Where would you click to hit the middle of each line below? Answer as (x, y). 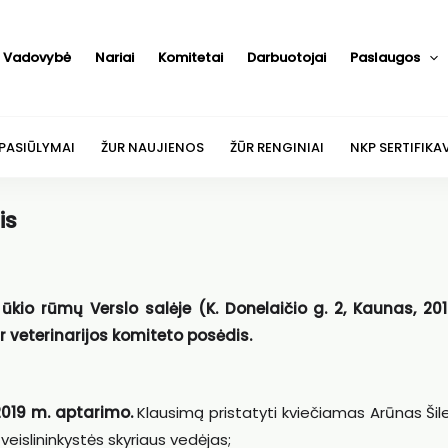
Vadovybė (36, 57)
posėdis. (221, 335)
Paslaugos (384, 57)
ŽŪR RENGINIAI (276, 147)
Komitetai (190, 57)
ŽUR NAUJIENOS (152, 147)
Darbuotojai (286, 57)
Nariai (114, 57)
